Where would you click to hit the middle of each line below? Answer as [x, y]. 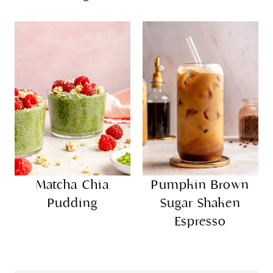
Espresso [200, 222]
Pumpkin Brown [200, 185]
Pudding [73, 203]
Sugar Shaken [200, 203]
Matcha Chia [73, 185]
